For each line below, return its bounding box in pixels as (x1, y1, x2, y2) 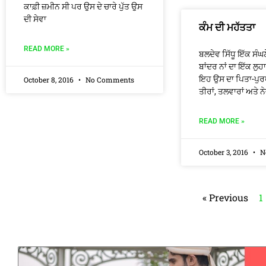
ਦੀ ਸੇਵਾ (24, 14, 46, 24)
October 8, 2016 (24, 75, 75, 84)
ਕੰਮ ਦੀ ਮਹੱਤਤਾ (199, 21, 255, 33)
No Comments (84, 75, 134, 84)
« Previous (202, 191, 248, 204)
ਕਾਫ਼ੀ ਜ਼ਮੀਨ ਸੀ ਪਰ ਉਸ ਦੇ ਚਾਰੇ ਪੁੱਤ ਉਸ (24, 2, 142, 11)
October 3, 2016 (199, 147, 250, 157)
